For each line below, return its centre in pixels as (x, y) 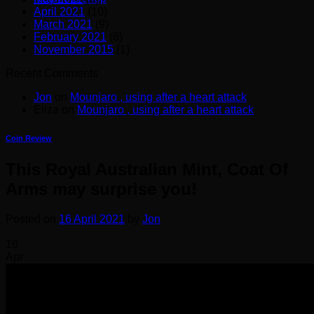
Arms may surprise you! (101, 189)
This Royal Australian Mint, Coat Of (147, 169)
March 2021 (63, 24)
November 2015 (74, 49)
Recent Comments (52, 73)
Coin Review (29, 138)
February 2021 (70, 37)
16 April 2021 (92, 219)
